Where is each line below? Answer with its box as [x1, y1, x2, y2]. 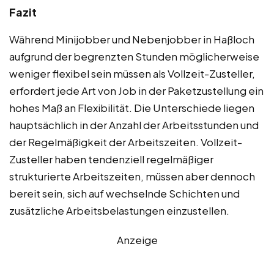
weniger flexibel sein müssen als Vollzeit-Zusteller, [9, 66, 255, 80]
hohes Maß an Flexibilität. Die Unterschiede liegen [9, 100, 254, 114]
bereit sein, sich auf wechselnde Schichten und [9, 186, 240, 200]
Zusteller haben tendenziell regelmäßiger [9, 152, 213, 166]
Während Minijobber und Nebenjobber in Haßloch [9, 32, 254, 46]
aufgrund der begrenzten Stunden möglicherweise [9, 49, 259, 63]
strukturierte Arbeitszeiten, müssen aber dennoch [9, 169, 255, 183]
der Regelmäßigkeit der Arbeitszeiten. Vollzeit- [9, 135, 242, 149]
